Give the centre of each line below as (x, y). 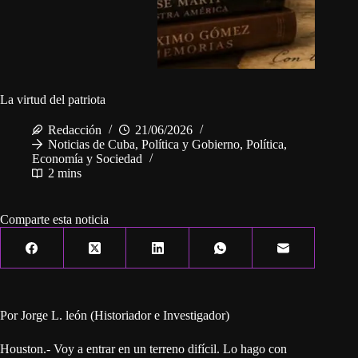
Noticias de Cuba (91, 145)
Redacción (75, 130)
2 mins (65, 173)
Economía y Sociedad (87, 159)
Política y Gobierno (191, 145)
